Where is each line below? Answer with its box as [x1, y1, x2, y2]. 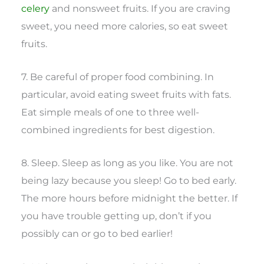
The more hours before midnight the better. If [21, 192, 238, 204]
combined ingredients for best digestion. [21, 124, 215, 136]
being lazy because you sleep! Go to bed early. [21, 174, 237, 187]
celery [21, 2, 50, 14]
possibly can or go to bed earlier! [21, 227, 173, 240]
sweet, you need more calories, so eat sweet [21, 19, 229, 32]
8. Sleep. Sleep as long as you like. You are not [21, 157, 234, 169]
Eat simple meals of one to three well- [21, 106, 200, 118]
